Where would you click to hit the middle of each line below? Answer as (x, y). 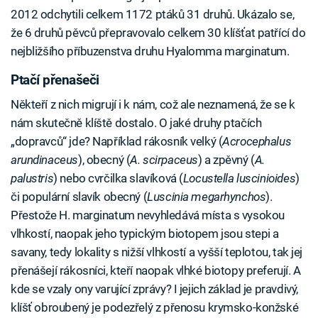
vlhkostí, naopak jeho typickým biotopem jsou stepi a (145, 233)
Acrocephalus (257, 141)
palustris (32, 178)
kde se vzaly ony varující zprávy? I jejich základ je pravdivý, (154, 289)
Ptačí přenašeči (55, 80)
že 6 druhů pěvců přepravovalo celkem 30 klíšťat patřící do (158, 33)
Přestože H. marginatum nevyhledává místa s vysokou (148, 215)
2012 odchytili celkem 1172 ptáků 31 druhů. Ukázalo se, (153, 14)
